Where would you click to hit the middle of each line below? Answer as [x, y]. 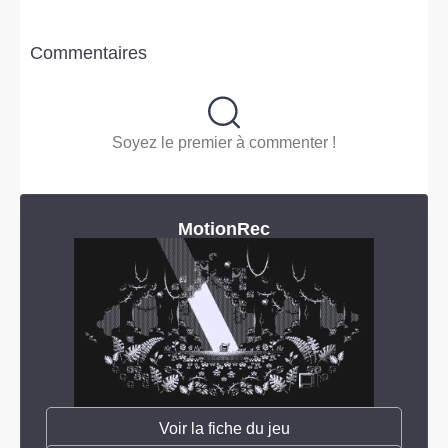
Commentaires [88, 53]
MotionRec [224, 229]
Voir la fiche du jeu [224, 428]
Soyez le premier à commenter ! [224, 143]
